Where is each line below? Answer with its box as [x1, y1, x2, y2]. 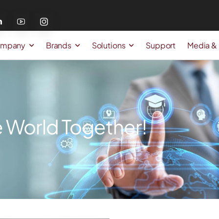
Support [146, 40, 176, 50]
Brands [45, 40, 71, 50]
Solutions [91, 40, 126, 50]
